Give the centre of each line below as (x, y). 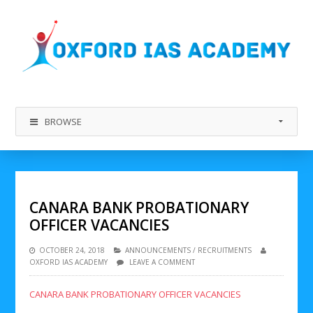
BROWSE (64, 121)
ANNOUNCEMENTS (158, 250)
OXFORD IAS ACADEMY (69, 262)
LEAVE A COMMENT (162, 262)
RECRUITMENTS (225, 250)
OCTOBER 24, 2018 (72, 250)
